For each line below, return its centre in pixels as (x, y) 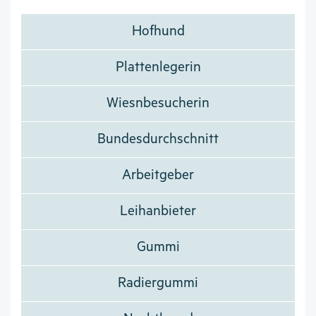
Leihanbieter (158, 212)
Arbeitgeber (158, 176)
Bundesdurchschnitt (158, 140)
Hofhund (158, 32)
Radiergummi (158, 284)
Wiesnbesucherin (158, 104)
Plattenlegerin (158, 68)
